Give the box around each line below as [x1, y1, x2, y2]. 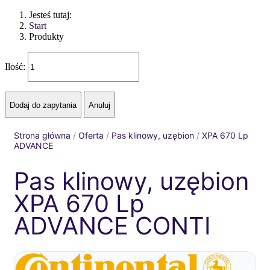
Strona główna [14, 130, 71, 140]
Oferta [78, 130, 104, 140]
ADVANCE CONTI [14, 211, 211, 240]
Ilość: [5, 61, 28, 72]
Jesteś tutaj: [29, 10, 77, 20]
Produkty [29, 31, 64, 42]
